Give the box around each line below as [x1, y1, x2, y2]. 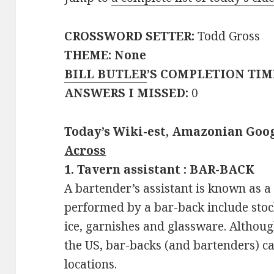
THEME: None [64, 47, 147, 64]
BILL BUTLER [64, 66, 147, 83]
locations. [64, 256, 117, 272]
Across [64, 143, 106, 158]
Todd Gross [194, 28, 261, 45]
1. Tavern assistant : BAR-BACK [64, 161, 255, 177]
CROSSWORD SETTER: [64, 28, 195, 45]
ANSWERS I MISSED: [64, 85, 189, 102]
